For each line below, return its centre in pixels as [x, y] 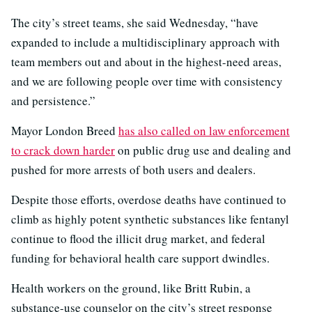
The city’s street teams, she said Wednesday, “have [135, 23]
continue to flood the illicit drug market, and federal [138, 239]
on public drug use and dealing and [203, 150]
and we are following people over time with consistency [147, 81]
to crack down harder [63, 150]
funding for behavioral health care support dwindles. [140, 258]
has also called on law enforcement [204, 131]
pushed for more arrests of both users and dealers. [133, 170]
